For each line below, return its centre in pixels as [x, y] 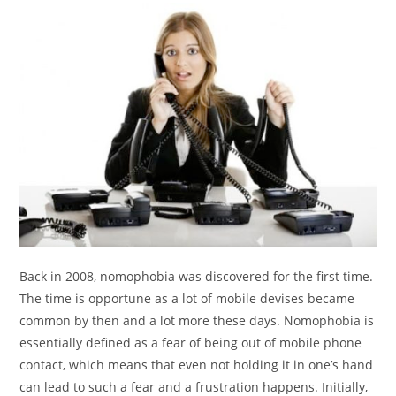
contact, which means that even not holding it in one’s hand [197, 365]
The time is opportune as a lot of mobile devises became [187, 299]
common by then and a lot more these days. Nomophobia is [197, 321]
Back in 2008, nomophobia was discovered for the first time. [197, 277]
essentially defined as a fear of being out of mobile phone [191, 343]
